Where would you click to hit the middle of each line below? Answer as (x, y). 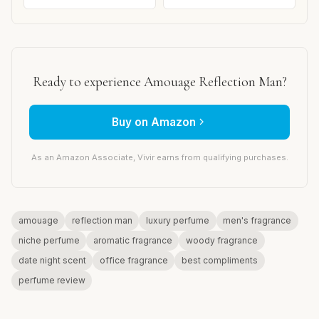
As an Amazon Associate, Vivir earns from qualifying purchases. (159, 157)
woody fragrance (221, 240)
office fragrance (134, 260)
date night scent (52, 260)
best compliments (219, 260)
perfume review (52, 280)
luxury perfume (177, 220)
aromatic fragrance (132, 240)
